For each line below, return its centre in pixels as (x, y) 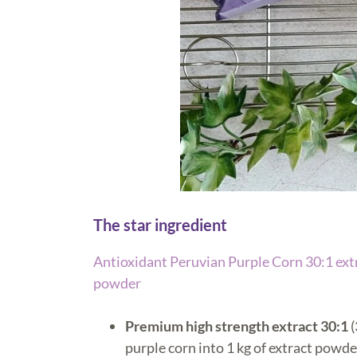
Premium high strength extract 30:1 (238, 326)
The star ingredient (160, 224)
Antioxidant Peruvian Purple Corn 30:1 (214, 261)
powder (117, 282)
